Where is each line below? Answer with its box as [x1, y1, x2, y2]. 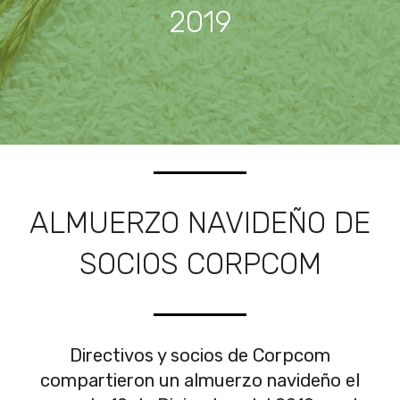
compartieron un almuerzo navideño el [40, 370, 360, 391]
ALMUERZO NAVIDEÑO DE [29, 205, 371, 240]
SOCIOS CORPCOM [79, 246, 321, 281]
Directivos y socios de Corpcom [70, 345, 330, 366]
